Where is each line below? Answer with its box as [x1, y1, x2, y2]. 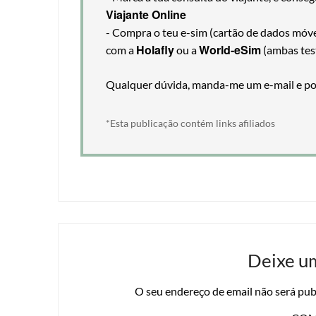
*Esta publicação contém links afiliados [106, 117, 276, 130]
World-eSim [199, 42, 262, 59]
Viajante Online [106, 6, 187, 23]
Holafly [136, 42, 175, 59]
